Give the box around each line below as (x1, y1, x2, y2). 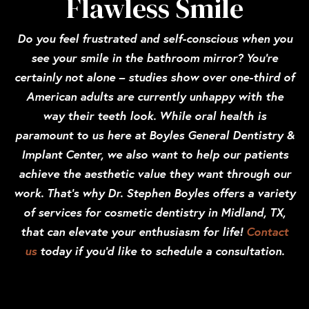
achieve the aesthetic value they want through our (18, 166, 291, 182)
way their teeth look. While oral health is (43, 108, 266, 124)
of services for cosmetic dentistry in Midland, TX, (23, 204, 286, 221)
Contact (246, 223, 288, 240)
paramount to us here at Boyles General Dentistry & (14, 127, 295, 143)
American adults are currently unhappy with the (26, 88, 283, 105)
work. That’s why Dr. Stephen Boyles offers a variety (14, 185, 295, 201)
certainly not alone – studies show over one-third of (14, 69, 295, 86)
